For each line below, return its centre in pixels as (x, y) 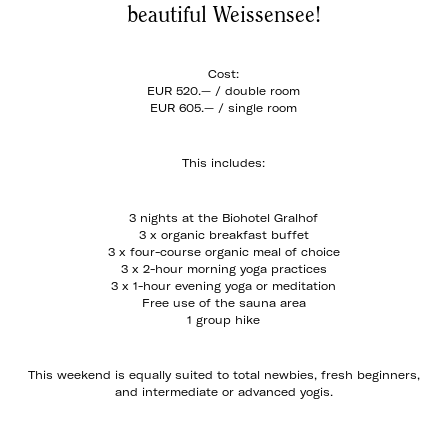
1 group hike (224, 320)
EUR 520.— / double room (224, 91)
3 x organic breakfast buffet (223, 235)
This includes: (224, 163)
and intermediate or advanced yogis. (223, 392)
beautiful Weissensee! (223, 15)
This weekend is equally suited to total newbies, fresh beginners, (223, 375)
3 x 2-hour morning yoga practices (223, 269)
